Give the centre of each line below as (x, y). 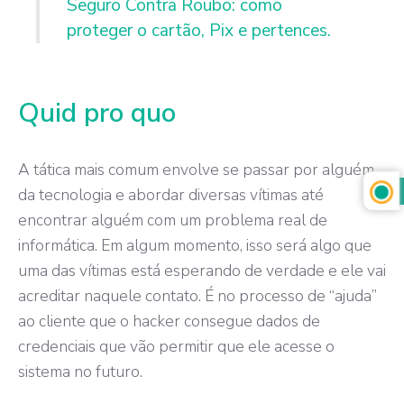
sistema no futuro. (80, 371)
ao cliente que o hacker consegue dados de (169, 321)
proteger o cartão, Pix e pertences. (199, 30)
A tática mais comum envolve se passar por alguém (196, 169)
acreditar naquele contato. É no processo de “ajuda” (197, 295)
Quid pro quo (97, 113)
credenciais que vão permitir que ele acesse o (176, 346)
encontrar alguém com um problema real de (173, 220)
